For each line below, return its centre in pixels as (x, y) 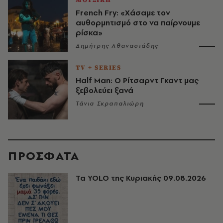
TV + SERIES (99, 68)
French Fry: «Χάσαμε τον (123, 13)
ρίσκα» (89, 33)
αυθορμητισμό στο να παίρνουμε (138, 23)
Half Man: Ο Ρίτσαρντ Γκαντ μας (137, 81)
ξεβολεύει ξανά (105, 91)
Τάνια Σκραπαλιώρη (110, 104)
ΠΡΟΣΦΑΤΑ (44, 156)
